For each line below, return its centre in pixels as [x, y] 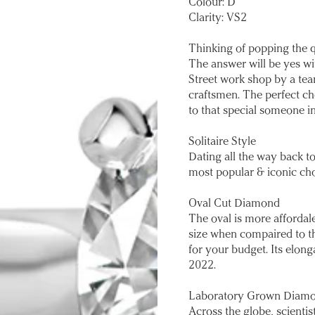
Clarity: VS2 [218, 18]
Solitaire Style [222, 142]
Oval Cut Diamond [234, 204]
